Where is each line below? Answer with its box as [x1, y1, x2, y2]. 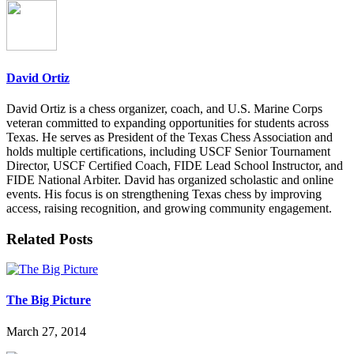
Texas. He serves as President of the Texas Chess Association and [6, 130, 333, 144]
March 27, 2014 [6, 324, 86, 338]
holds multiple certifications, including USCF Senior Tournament [6, 144, 330, 158]
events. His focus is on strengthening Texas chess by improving [6, 186, 322, 201]
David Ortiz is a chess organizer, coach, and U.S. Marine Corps [6, 101, 322, 115]
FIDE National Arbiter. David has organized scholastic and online [6, 172, 333, 186]
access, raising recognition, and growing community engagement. [6, 201, 332, 215]
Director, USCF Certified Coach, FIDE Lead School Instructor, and [6, 158, 343, 172]
